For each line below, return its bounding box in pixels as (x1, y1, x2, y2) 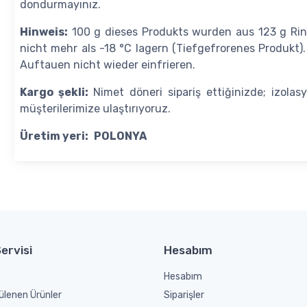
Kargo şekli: (20, 86, 93, 99)
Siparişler (164, 289, 204, 302)
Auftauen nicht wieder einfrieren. (20, 58, 195, 72)
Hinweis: (20, 25, 68, 39)
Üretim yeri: (20, 130, 88, 143)
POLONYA (94, 130, 147, 143)
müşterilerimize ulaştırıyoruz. (20, 102, 171, 116)
